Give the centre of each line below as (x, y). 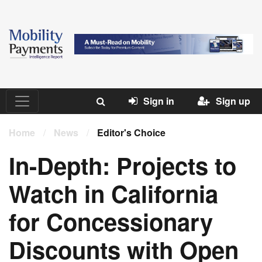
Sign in (159, 101)
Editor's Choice (131, 133)
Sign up (233, 101)
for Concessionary (111, 222)
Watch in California (113, 194)
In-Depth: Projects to (123, 166)
